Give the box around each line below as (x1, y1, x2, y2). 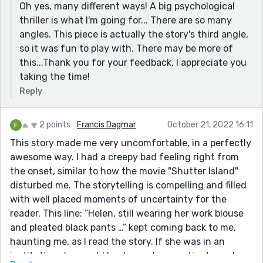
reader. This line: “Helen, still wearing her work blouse (10, 207, 244, 219)
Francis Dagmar (77, 119, 136, 130)
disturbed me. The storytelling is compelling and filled (10, 179, 247, 191)
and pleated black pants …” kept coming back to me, (10, 221, 236, 233)
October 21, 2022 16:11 (167, 119, 253, 130)
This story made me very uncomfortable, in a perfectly (10, 137, 251, 149)
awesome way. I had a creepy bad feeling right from (10, 151, 239, 163)
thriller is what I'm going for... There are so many (19, 14, 232, 26)
